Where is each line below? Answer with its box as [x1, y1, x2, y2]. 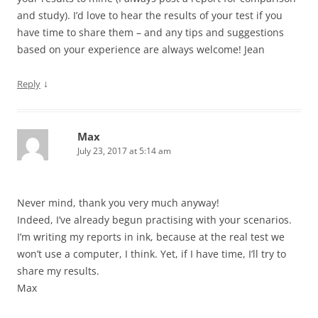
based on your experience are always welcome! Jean [17, 43, 265, 56]
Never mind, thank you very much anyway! [17, 196, 219, 209]
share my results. [17, 264, 99, 278]
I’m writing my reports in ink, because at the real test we [17, 230, 285, 243]
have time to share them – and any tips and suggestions [17, 26, 284, 39]
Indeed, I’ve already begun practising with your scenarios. [17, 213, 292, 226]
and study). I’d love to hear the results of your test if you [17, 9, 283, 22]
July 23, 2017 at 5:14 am [77, 145, 171, 157]
